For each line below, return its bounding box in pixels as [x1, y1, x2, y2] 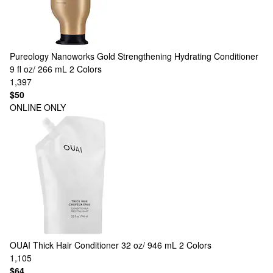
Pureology [10, 50, 49, 62]
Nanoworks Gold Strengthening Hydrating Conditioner [51, 50, 258, 62]
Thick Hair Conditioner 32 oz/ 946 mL [33, 239, 177, 251]
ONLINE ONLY [10, 101, 66, 113]
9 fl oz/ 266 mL [10, 63, 67, 75]
